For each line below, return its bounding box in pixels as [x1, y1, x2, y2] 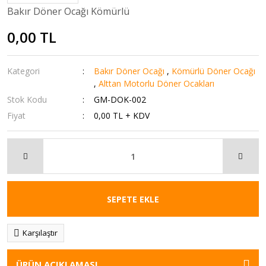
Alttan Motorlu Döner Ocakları [99, 78, 215, 89]
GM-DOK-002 [94, 94, 147, 105]
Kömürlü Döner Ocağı [172, 65, 256, 77]
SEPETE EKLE [107, 193, 159, 205]
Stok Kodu [7, 94, 47, 105]
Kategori [7, 65, 40, 77]
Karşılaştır [23, 227, 58, 238]
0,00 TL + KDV [94, 110, 150, 121]
